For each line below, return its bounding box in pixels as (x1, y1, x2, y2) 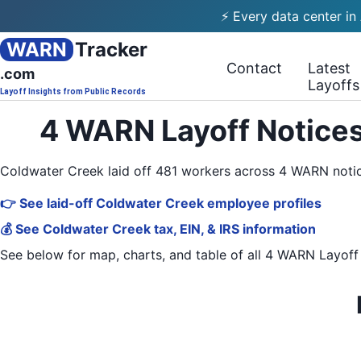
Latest (308, 60, 351, 77)
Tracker (75, 38, 147, 61)
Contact (226, 60, 283, 77)
